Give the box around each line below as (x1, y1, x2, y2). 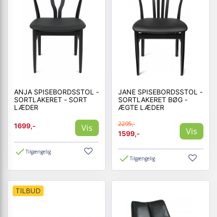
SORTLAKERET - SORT (14, 95, 87, 104)
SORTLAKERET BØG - (118, 95, 185, 104)
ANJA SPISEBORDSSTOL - (14, 87, 99, 96)
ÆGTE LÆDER (118, 103, 164, 111)
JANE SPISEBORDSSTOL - (118, 87, 202, 96)
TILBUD (15, 186, 41, 195)
